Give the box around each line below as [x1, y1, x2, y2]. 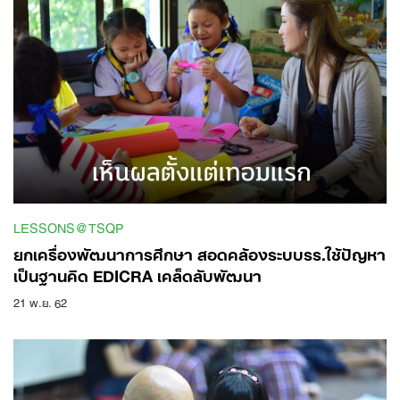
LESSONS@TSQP [13, 213, 124, 239]
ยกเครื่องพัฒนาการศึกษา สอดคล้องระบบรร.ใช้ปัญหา [13, 237, 386, 268]
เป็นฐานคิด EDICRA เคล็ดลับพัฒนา [13, 258, 262, 289]
